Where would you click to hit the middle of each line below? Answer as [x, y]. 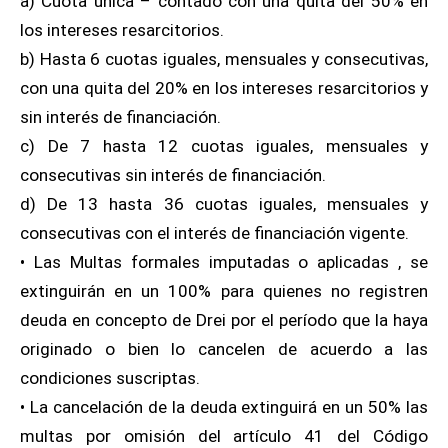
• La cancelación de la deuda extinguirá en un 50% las [224, 407]
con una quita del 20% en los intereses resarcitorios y [224, 88]
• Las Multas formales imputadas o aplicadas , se [224, 262]
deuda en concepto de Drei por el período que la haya [224, 320]
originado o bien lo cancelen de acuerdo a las [224, 349]
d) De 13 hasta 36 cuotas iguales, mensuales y [224, 204]
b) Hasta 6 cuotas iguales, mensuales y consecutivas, [224, 59]
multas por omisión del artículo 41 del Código [224, 436]
